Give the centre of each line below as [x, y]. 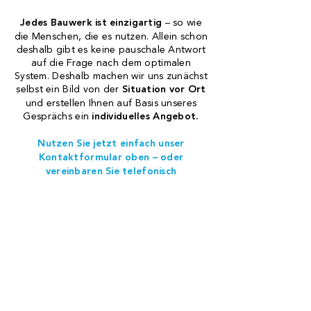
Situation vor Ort [164, 90]
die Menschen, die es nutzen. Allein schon [111, 36]
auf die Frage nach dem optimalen [111, 63]
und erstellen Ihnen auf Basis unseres [111, 103]
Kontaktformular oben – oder [111, 158]
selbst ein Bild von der [69, 89]
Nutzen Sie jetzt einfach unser [111, 144]
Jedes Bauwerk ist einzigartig [91, 23]
